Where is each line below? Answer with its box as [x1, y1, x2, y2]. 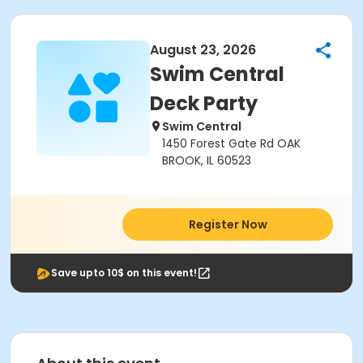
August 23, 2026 [150, 41, 256, 59]
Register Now [188, 216, 267, 233]
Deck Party [150, 90, 258, 117]
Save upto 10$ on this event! [51, 266, 197, 280]
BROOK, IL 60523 [162, 152, 251, 169]
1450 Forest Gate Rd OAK [162, 135, 301, 152]
